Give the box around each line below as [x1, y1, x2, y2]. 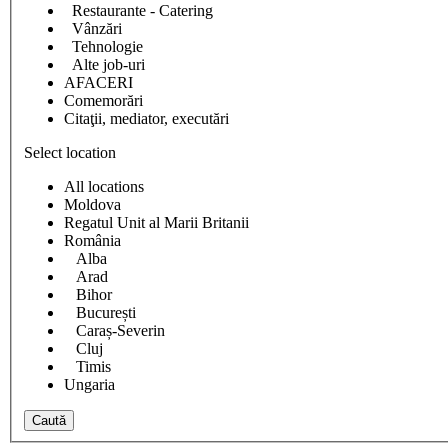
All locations [64, 178, 144, 196]
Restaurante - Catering [64, 2, 213, 20]
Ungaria [64, 376, 115, 394]
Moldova [64, 196, 121, 214]
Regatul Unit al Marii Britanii [64, 214, 249, 232]
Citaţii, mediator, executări [64, 110, 229, 128]
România [64, 232, 121, 250]
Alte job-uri [64, 56, 145, 74]
